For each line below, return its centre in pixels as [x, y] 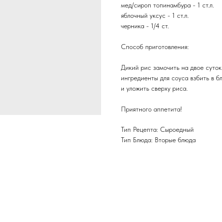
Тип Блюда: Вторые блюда [158, 140]
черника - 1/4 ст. [145, 26]
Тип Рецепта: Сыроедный [157, 129]
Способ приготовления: [155, 47]
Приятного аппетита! [151, 109]
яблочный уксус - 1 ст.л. [155, 15]
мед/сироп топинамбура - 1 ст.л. [167, 5]
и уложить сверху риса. [154, 88]
